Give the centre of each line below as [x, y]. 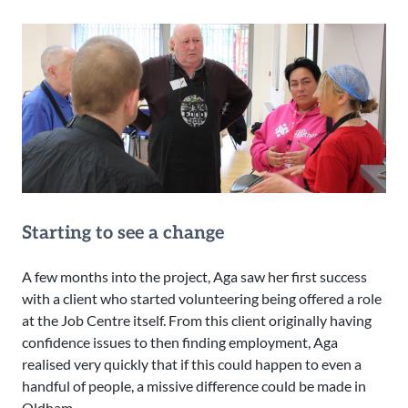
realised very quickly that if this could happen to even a [192, 364]
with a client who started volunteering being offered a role [202, 299]
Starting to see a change [123, 234]
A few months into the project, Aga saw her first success [194, 277]
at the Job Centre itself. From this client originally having [197, 321]
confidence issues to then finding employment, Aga [180, 342]
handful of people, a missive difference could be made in [194, 386]
